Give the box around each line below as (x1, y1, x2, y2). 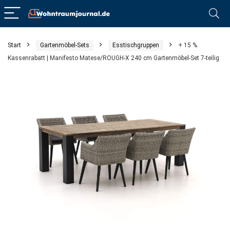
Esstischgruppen (112, 42, 159, 49)
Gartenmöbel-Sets (40, 42, 89, 49)
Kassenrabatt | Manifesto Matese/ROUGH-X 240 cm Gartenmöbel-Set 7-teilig (8, 54, 219, 62)
